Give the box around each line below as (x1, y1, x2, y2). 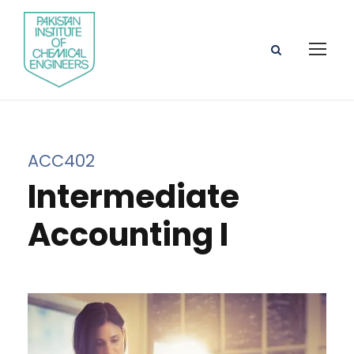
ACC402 (28, 149, 95, 172)
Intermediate (28, 174, 239, 219)
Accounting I (28, 212, 228, 257)
